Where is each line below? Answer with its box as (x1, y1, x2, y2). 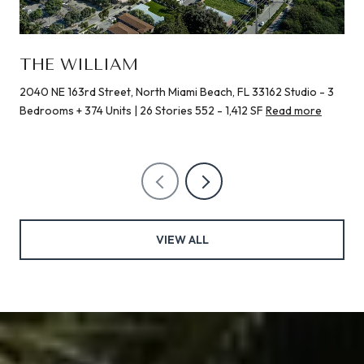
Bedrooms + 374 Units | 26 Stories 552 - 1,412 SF (19, 102, 266, 118)
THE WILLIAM (19, 54, 138, 74)
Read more (266, 102, 322, 118)
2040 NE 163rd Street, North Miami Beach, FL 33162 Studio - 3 (19, 84, 334, 99)
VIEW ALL (155, 232, 209, 247)
